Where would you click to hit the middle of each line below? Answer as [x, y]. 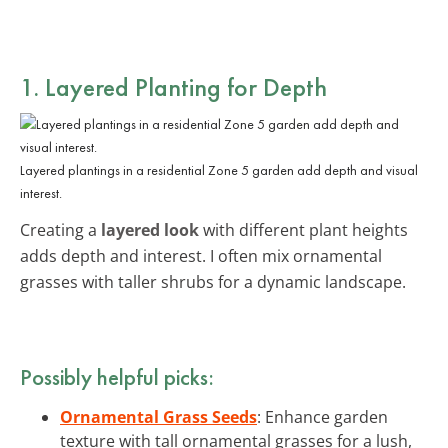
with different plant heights [303, 229]
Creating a [60, 229]
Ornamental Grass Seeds [158, 416]
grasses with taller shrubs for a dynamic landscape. [213, 281]
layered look [150, 229]
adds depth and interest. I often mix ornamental [201, 255]
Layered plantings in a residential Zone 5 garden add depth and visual [219, 169]
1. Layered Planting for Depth [173, 86]
